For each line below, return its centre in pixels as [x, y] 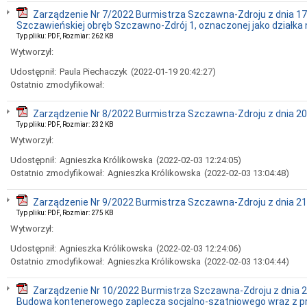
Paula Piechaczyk [94, 72]
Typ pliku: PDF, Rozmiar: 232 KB [65, 124]
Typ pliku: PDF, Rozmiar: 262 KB [65, 36]
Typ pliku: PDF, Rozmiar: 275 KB [65, 213]
